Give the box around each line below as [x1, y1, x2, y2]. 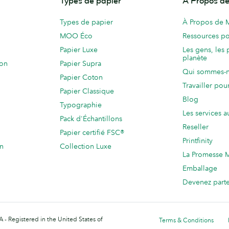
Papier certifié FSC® [60, 128, 124, 138]
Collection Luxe [60, 142, 111, 151]
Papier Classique [60, 86, 114, 96]
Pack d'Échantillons [60, 114, 122, 124]
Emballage [182, 164, 217, 173]
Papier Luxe [60, 45, 98, 55]
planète [182, 53, 207, 63]
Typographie [60, 100, 102, 110]
